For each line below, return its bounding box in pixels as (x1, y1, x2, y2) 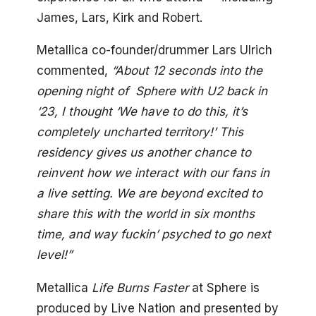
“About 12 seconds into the (111, 63, 262, 78)
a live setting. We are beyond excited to (37, 186, 262, 201)
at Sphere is (188, 281, 260, 296)
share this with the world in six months (37, 207, 255, 221)
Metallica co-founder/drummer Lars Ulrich (37, 43, 272, 58)
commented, (37, 63, 111, 78)
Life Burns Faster (92, 281, 188, 296)
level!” (37, 248, 72, 262)
